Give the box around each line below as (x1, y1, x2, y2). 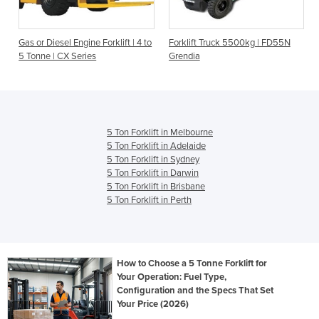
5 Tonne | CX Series (19, 51, 97, 63)
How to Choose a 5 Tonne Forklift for (117, 258, 268, 270)
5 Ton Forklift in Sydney (107, 154, 199, 166)
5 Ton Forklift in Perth (107, 194, 192, 206)
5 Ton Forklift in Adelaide (107, 140, 206, 152)
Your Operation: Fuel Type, (117, 271, 227, 283)
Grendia (168, 51, 200, 63)
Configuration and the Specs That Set (117, 285, 274, 297)
